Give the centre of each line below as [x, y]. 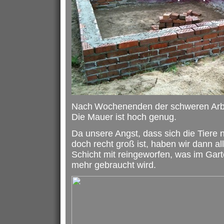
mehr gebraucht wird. [113, 165]
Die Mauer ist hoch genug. [124, 117]
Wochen [111, 106]
